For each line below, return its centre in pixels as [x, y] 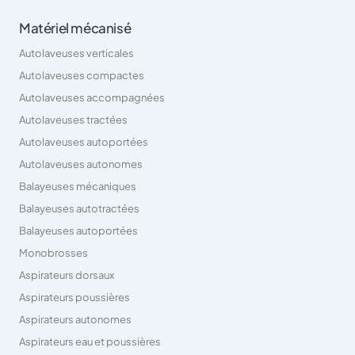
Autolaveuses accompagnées [92, 97]
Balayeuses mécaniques [78, 186]
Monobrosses [53, 252]
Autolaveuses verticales [76, 53]
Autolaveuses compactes [82, 75]
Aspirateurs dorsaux [67, 275]
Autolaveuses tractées [73, 119]
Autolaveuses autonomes [81, 164]
